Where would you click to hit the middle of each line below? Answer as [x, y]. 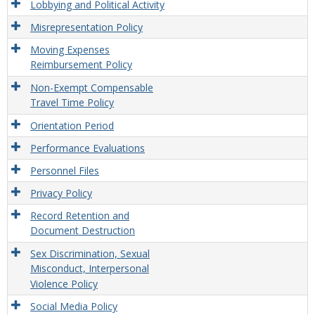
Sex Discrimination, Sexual [90, 254]
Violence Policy [64, 283]
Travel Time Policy [72, 103]
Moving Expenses [70, 50]
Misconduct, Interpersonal [90, 269]
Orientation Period [72, 126]
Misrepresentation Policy [86, 27]
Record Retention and [80, 216]
